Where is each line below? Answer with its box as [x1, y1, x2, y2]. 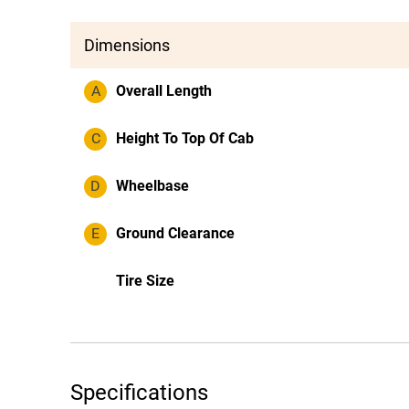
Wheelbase [116, 177, 189, 194]
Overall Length [116, 82, 212, 100]
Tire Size [116, 272, 174, 289]
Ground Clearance [116, 225, 235, 242]
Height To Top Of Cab [116, 130, 254, 147]
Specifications [70, 380, 208, 405]
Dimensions [84, 36, 170, 55]
